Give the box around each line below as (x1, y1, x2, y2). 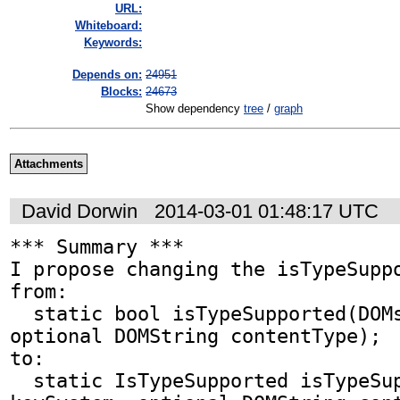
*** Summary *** (10, 235, 184, 258)
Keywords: (84, 36, 142, 50)
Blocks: (101, 85, 142, 99)
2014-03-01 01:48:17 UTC (154, 199, 379, 222)
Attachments (13, 157, 83, 171)
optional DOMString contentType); (10, 324, 381, 347)
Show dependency (146, 102, 244, 116)
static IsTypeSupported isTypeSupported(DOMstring (10, 369, 33, 392)
